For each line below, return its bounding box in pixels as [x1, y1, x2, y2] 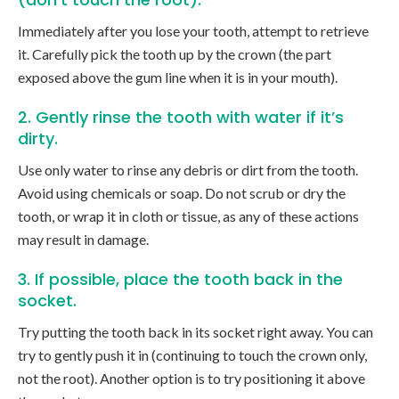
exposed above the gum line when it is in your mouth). [18, 69, 338, 86]
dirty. [18, 127, 58, 151]
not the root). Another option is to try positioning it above [18, 370, 365, 387]
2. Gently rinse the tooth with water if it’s [18, 106, 344, 129]
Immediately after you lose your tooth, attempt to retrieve [18, 22, 369, 40]
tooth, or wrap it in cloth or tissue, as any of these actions [18, 208, 359, 225]
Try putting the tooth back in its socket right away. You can [18, 323, 373, 341]
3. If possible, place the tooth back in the [18, 268, 343, 291]
